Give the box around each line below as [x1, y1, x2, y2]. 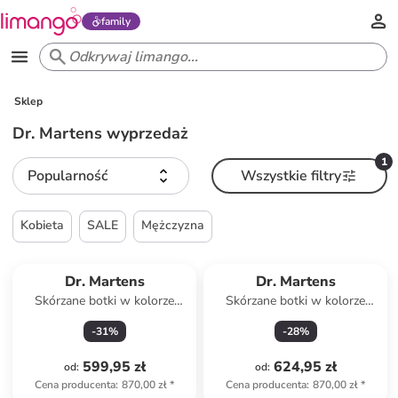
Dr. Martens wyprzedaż [12, 123, 189, 144]
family [100, 14, 131, 28]
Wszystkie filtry [241, 166, 342, 186]
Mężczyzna [141, 217, 205, 234]
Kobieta [20, 217, 65, 234]
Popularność [28, 166, 108, 186]
